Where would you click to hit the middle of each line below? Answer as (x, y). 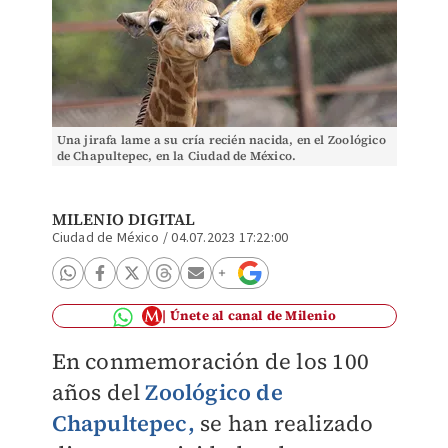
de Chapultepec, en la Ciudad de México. (176, 156)
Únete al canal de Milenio (252, 315)
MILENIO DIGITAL (123, 219)
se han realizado (284, 423)
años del (98, 392)
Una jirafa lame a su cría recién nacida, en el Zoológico (221, 140)
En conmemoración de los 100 (210, 361)
